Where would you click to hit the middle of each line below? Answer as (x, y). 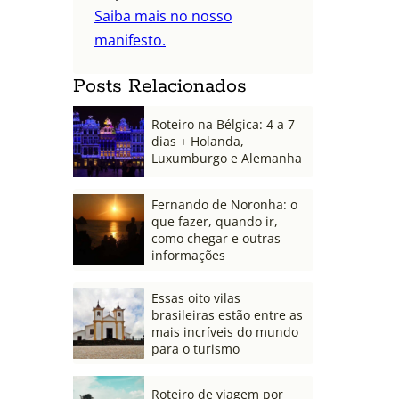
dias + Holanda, (198, 142)
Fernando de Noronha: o (224, 204)
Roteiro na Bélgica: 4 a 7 (223, 125)
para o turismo (195, 348)
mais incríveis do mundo (225, 331)
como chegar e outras (216, 238)
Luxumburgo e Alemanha (227, 159)
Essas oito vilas (196, 297)
